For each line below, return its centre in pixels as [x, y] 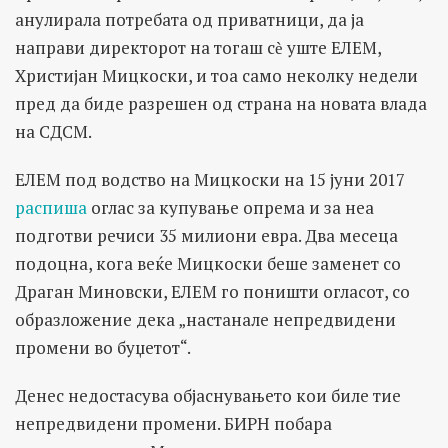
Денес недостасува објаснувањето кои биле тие [208, 395]
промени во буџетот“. [103, 347]
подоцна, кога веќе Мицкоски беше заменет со [208, 263]
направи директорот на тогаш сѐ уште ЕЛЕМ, [198, 47]
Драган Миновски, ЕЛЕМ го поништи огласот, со [212, 291]
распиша [51, 207]
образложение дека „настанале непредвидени [205, 319]
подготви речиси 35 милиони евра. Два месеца [206, 235]
